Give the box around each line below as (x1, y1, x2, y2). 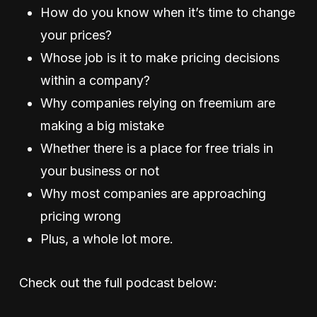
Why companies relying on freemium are (40, 95, 275, 110)
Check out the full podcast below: (18, 275, 217, 290)
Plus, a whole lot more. (40, 231, 177, 246)
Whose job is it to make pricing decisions (40, 50, 279, 65)
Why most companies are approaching (40, 185, 266, 201)
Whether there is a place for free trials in (40, 140, 273, 156)
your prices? (40, 27, 112, 42)
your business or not (40, 163, 159, 178)
